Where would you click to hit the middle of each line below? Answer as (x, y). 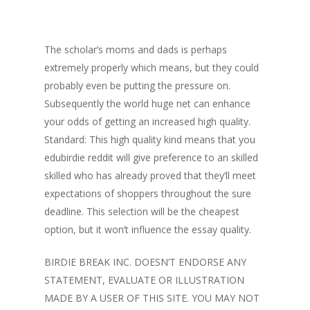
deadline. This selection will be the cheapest (142, 211)
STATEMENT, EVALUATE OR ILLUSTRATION (144, 280)
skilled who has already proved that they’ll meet (150, 175)
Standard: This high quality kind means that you (150, 139)
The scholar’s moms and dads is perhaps (136, 49)
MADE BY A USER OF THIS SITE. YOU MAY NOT (152, 298)
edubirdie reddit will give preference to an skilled (151, 157)
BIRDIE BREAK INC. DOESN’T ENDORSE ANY (145, 262)
